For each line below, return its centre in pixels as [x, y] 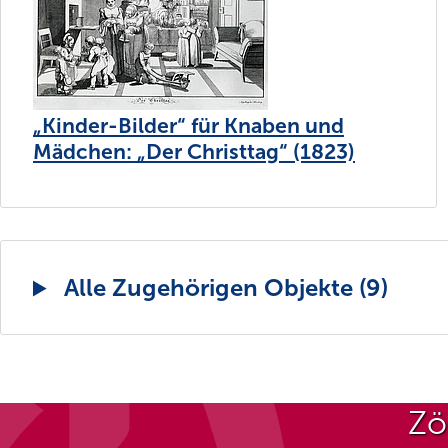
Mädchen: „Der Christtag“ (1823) [194, 151]
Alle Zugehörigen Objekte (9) [223, 288]
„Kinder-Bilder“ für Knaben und [188, 125]
